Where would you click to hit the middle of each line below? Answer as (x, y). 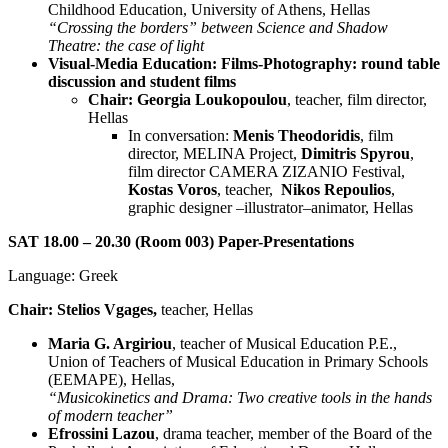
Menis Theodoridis (296, 136)
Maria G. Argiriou (110, 344)
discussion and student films (142, 82)
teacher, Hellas (207, 310)
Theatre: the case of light (126, 46)
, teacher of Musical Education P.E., (284, 344)
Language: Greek (63, 276)
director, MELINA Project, (214, 154)
